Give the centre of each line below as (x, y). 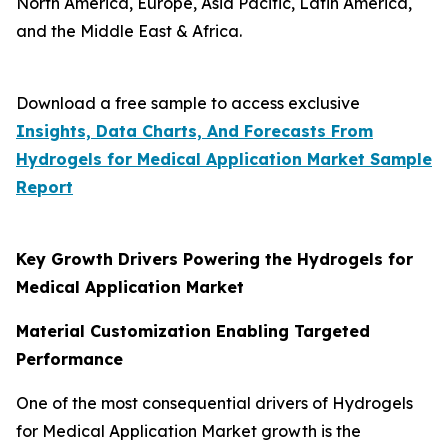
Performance (69, 358)
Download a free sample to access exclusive (188, 102)
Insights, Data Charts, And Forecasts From (194, 130)
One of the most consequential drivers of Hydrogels (214, 402)
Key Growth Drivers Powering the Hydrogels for (214, 258)
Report (44, 186)
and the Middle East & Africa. (129, 30)
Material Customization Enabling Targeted (193, 330)
